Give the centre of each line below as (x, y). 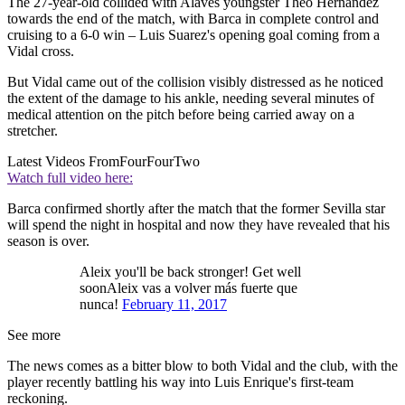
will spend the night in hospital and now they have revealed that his (198, 225)
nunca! (101, 305)
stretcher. (33, 131)
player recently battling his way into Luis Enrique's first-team (180, 382)
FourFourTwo (160, 162)
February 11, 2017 (174, 305)
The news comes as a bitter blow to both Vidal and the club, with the (202, 366)
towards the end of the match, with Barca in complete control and (193, 19)
